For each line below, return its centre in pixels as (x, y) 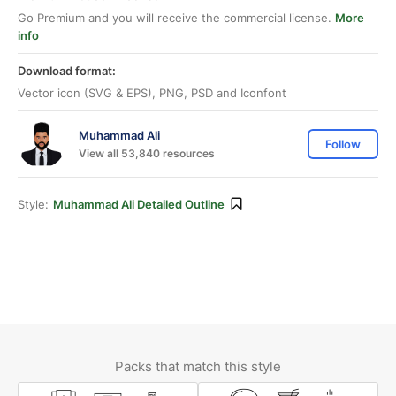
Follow (343, 144)
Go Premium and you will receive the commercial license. (176, 18)
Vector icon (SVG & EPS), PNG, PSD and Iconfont (152, 93)
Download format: (67, 71)
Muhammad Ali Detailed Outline (139, 204)
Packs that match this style (198, 366)
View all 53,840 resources (147, 153)
